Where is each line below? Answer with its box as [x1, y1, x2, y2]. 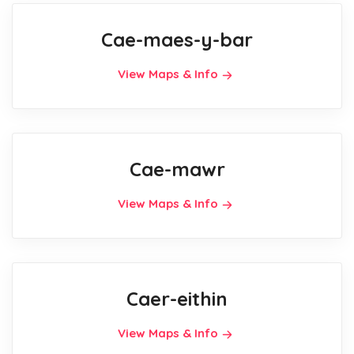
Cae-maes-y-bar [101, 27, 253, 51]
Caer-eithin [126, 286, 228, 311]
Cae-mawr [129, 156, 225, 181]
